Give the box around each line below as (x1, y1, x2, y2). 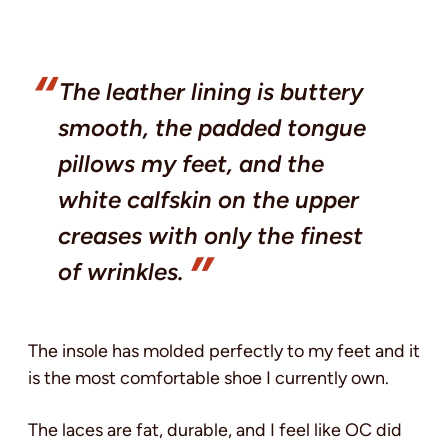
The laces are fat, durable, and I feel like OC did (28, 419, 402, 442)
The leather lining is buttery (59, 77, 363, 107)
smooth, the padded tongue (58, 113, 366, 143)
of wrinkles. (58, 257, 184, 287)
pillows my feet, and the (58, 149, 324, 179)
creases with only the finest (58, 221, 363, 251)
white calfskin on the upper (58, 185, 359, 215)
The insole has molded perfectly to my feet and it (28, 340, 420, 363)
